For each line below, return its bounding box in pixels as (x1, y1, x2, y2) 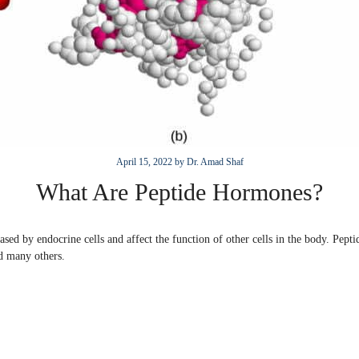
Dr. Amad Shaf (186, 156, 244, 168)
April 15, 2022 (115, 156, 172, 168)
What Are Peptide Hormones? (36, 179, 323, 206)
